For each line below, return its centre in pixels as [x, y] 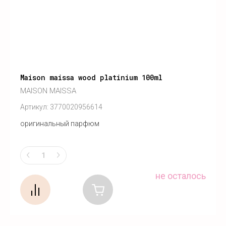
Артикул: [34, 107]
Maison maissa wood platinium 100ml [91, 78]
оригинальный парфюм [60, 124]
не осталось [181, 176]
